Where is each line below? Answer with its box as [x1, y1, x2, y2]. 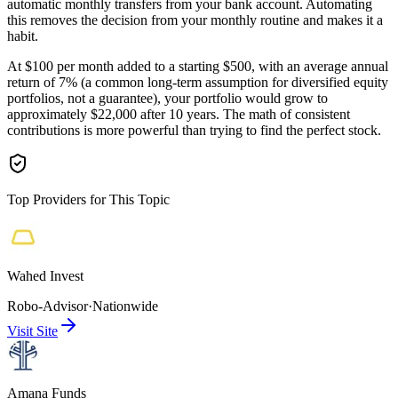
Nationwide [92, 298, 158, 314]
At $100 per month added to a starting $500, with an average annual [7, 59, 388, 75]
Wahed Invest [7, 268, 84, 284]
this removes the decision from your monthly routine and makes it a [7, 12, 383, 28]
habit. [7, 28, 38, 44]
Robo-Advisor [7, 298, 88, 314]
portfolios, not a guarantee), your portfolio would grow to [7, 91, 328, 107]
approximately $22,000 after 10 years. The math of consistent [7, 107, 350, 123]
